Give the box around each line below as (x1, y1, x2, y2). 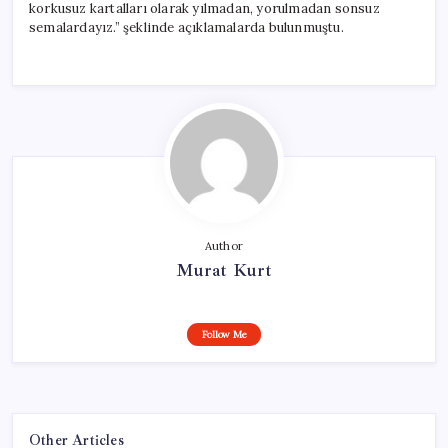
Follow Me (201, 327, 247, 341)
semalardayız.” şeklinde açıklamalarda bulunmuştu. (29, 18, 344, 36)
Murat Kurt (175, 258, 273, 281)
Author (204, 238, 244, 253)
